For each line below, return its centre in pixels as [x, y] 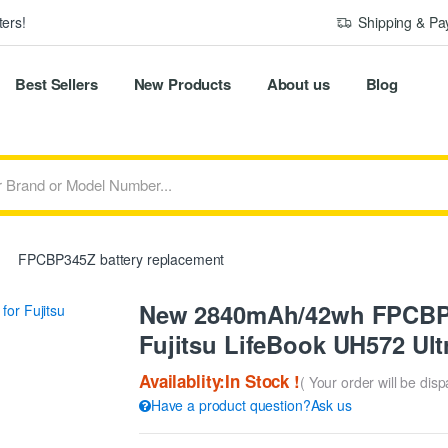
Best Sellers [56, 83]
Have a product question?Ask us [251, 405]
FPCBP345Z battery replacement [119, 258]
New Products [182, 83]
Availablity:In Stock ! [219, 381]
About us [298, 83]
